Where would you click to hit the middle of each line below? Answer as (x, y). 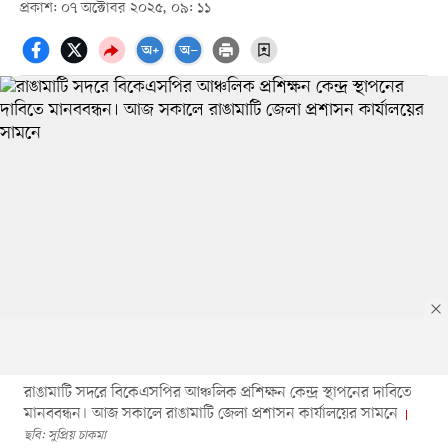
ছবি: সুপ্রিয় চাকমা (64, 435)
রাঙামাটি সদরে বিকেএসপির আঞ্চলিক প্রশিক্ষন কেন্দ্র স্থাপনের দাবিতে (217, 392)
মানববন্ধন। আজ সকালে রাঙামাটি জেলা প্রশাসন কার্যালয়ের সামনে (210, 413)
